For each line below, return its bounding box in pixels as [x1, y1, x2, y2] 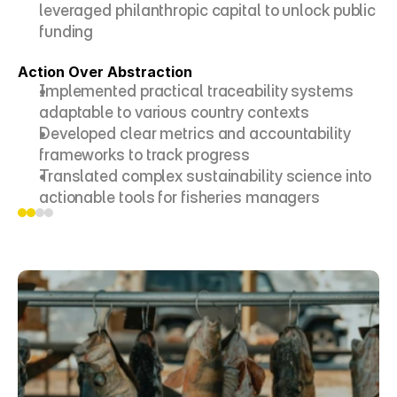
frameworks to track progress [39, 145, 251, 164]
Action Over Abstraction [18, 63, 192, 81]
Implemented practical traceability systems [39, 82, 354, 100]
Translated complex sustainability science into [39, 167, 372, 185]
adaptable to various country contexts [39, 103, 310, 121]
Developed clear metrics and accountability [39, 124, 351, 143]
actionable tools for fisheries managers [39, 188, 321, 206]
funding [39, 22, 94, 41]
